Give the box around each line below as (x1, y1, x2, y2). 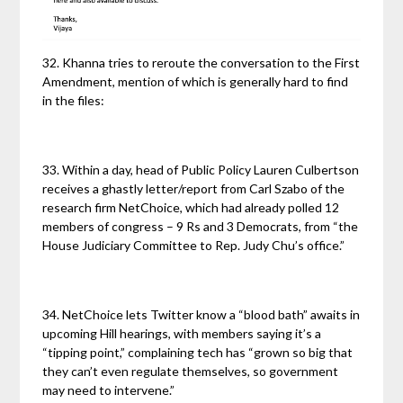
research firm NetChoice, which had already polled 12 (42, 200, 340, 216)
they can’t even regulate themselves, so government (42, 363, 339, 380)
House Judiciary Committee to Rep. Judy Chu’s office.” (42, 237, 345, 254)
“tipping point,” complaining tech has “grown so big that (42, 345, 354, 361)
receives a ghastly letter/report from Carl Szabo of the (42, 181, 345, 197)
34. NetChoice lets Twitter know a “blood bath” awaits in (42, 307, 361, 323)
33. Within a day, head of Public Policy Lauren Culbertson (42, 162, 360, 178)
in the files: (42, 93, 105, 109)
